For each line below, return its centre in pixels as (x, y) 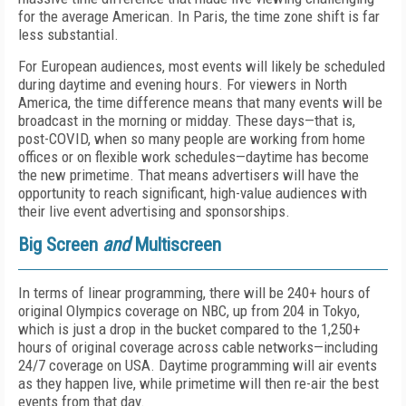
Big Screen (60, 245)
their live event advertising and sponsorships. (154, 211)
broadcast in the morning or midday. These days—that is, (187, 121)
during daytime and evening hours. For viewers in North (183, 84)
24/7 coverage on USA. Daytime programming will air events (198, 365)
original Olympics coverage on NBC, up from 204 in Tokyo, (189, 311)
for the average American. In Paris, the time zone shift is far (199, 16)
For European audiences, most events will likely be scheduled (202, 66)
